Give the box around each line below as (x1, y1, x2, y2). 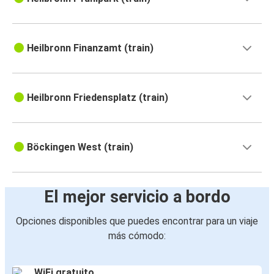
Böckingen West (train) (27, 141, 133, 154)
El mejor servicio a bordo (43, 187, 231, 207)
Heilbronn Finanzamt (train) (27, 42, 154, 54)
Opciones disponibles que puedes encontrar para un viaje (16, 215, 258, 228)
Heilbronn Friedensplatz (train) (27, 92, 168, 104)
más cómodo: (108, 230, 166, 242)
